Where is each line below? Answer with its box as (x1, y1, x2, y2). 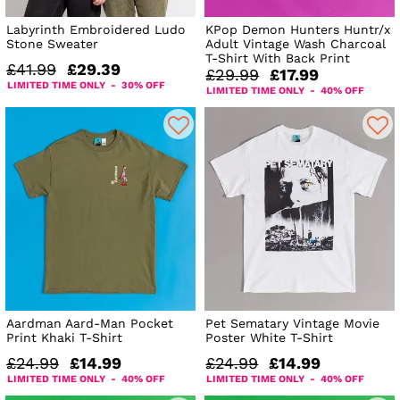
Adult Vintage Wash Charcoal (205, 36, 387, 51)
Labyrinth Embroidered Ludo (6, 21, 186, 37)
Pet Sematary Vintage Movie (205, 315, 380, 330)
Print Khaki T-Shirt (6, 329, 122, 345)
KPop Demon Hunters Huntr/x (205, 21, 391, 37)
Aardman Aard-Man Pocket (6, 315, 173, 330)
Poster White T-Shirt (205, 329, 334, 345)
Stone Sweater (6, 36, 98, 51)
